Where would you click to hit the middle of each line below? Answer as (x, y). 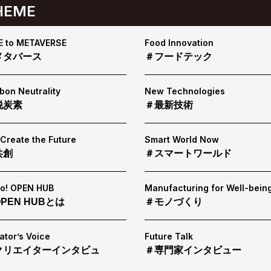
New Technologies (185, 91)
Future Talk (169, 237)
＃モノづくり (174, 202)
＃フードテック (178, 57)
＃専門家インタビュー (193, 250)
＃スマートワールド (188, 154)
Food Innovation (179, 43)
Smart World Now (182, 140)
